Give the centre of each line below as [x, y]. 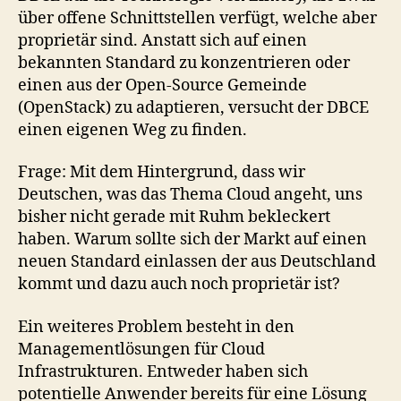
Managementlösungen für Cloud [141, 349]
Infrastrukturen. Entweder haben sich [163, 371]
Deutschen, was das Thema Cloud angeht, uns [190, 195]
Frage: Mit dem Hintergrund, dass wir [162, 172]
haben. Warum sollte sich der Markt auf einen [192, 239]
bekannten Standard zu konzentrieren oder [184, 63]
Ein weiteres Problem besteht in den [156, 327]
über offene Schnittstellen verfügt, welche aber [197, 18]
